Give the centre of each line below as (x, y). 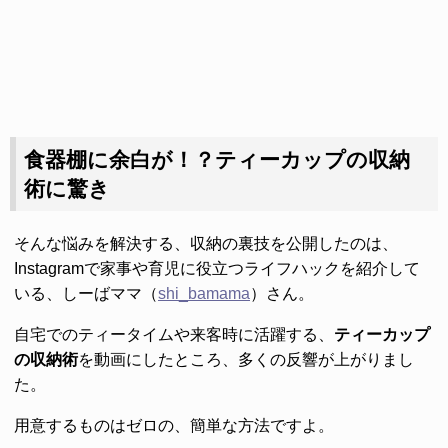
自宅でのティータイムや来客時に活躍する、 (174, 334)
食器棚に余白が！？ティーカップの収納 (216, 159)
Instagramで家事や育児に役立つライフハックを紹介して (217, 268)
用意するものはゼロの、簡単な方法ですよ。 (174, 425)
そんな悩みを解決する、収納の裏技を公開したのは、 (206, 243)
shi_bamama (204, 293)
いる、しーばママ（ (86, 293)
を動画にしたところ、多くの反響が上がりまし (246, 359)
